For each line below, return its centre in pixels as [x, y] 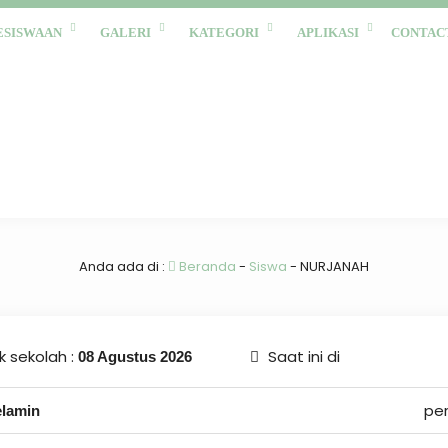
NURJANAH [334, 266]
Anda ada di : [123, 266]
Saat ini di [301, 356]
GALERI [125, 32]
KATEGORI [224, 32]
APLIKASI [328, 32]
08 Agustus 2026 [135, 356]
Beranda [206, 266]
